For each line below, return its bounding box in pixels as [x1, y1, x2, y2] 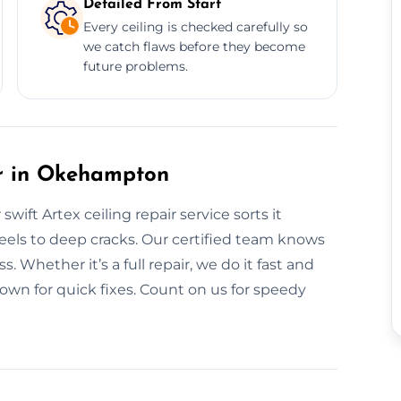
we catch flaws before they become [82, 38, 305, 55]
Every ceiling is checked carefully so [82, 18, 308, 35]
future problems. [82, 57, 188, 74]
